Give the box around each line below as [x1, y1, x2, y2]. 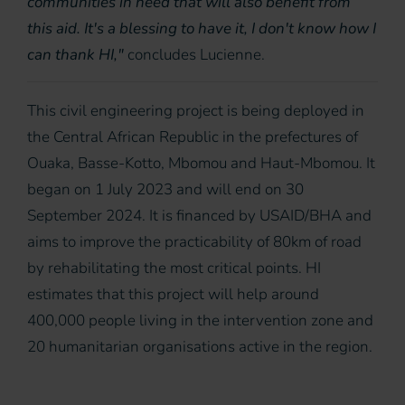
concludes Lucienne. [127, 44, 265, 66]
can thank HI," [27, 44, 127, 66]
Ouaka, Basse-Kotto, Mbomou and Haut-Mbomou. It [27, 153, 375, 174]
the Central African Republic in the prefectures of [27, 127, 358, 148]
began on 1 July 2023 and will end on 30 [27, 179, 304, 201]
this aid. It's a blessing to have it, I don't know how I [27, 18, 376, 40]
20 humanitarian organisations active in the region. [27, 336, 372, 358]
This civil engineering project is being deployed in [27, 100, 364, 122]
